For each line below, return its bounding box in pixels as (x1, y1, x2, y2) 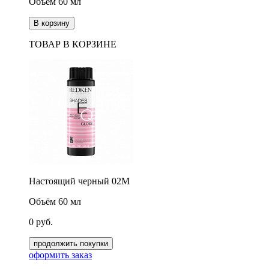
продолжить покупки (80, 239, 108, 248)
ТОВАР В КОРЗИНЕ (29, 39, 116, 49)
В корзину (34, 19, 70, 28)
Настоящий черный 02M (29, 176, 130, 186)
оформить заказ (29, 250, 92, 260)
